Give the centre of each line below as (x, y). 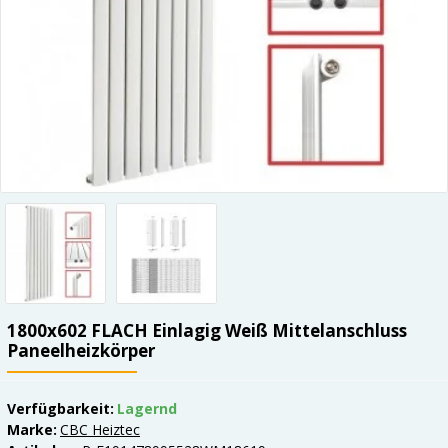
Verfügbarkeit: (60, 408)
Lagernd (147, 408)
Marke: (32, 429)
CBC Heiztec (100, 429)
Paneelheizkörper (81, 350)
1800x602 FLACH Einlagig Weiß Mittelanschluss (207, 330)
